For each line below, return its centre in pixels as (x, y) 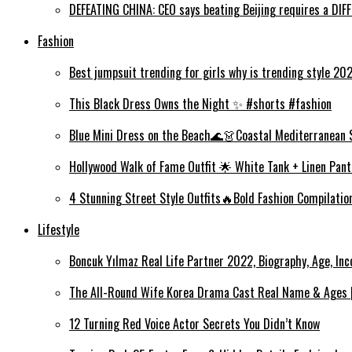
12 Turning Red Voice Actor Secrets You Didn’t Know (194, 324)
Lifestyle (59, 230)
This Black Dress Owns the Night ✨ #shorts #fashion (200, 104)
